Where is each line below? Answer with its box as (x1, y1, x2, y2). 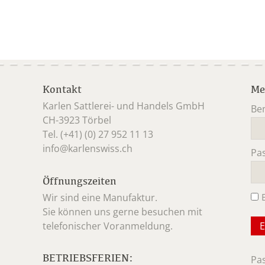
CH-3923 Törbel (43, 114, 111, 127)
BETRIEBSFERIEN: (43, 251, 133, 264)
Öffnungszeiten (43, 174, 117, 187)
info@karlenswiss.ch (43, 142, 132, 155)
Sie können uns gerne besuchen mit (43, 205, 205, 218)
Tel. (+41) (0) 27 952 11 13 (43, 128, 153, 141)
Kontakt (43, 83, 82, 95)
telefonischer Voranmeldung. (43, 219, 173, 232)
